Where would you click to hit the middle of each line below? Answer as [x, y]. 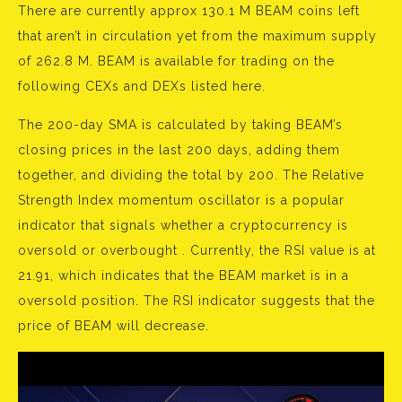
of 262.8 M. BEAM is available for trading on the [176, 61]
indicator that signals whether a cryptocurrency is [183, 226]
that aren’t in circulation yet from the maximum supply [197, 36]
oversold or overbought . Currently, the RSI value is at [197, 251]
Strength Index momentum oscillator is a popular [181, 201]
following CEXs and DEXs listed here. [142, 87]
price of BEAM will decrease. [114, 326]
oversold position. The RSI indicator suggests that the [197, 301]
